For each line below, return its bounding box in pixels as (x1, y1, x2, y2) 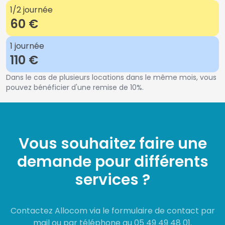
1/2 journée (10, 4, 53, 16)
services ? (75, 169, 150, 190)
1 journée (10, 40, 44, 52)
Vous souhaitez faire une (18, 133, 207, 154)
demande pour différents (17, 151, 208, 172)
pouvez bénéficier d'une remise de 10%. (6, 82, 144, 92)
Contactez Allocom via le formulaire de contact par (10, 205, 215, 216)
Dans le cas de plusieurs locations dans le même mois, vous (6, 72, 216, 82)
